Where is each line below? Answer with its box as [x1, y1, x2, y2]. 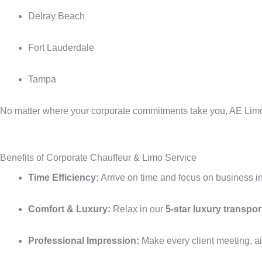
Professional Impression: [28, 235, 139, 246]
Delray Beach [28, 11, 85, 21]
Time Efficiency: [28, 172, 99, 182]
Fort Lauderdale [28, 42, 94, 53]
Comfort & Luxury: [28, 204, 111, 214]
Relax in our [111, 204, 166, 214]
